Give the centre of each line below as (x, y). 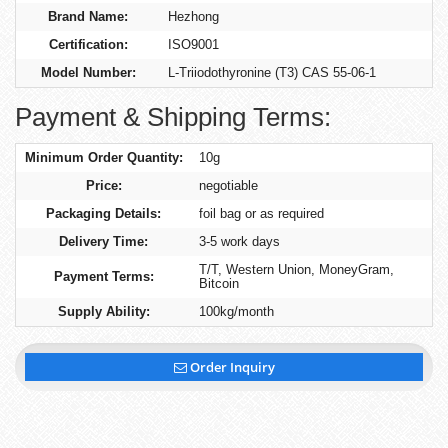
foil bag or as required (262, 213)
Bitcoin (219, 283)
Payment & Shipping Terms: (173, 116)
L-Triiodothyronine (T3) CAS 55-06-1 (272, 72)
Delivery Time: (103, 241)
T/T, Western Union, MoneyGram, (297, 269)
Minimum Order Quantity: (103, 157)
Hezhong (194, 16)
